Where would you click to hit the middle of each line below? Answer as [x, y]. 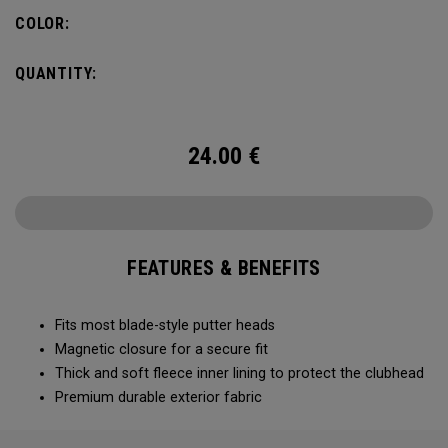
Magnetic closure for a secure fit [161, 349]
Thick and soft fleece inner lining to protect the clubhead [239, 373]
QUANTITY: [56, 73]
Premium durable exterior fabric [158, 397]
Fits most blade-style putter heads [165, 325]
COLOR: [42, 23]
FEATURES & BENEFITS [224, 268]
